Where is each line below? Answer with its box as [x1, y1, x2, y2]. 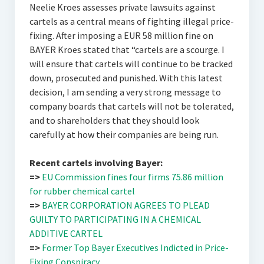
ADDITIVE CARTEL [29, 227, 103, 239]
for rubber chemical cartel [29, 185, 135, 197]
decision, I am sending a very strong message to [29, 86, 221, 98]
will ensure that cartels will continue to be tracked [29, 58, 233, 70]
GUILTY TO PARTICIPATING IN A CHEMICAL [29, 213, 201, 225]
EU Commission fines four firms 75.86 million [41, 171, 223, 183]
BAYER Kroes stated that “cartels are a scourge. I [29, 44, 225, 55]
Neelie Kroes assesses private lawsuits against [29, 1, 216, 13]
